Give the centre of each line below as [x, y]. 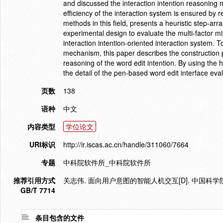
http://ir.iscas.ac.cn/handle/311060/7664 [126, 144]
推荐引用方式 [34, 180]
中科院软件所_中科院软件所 [107, 162]
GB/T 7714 [38, 190]
